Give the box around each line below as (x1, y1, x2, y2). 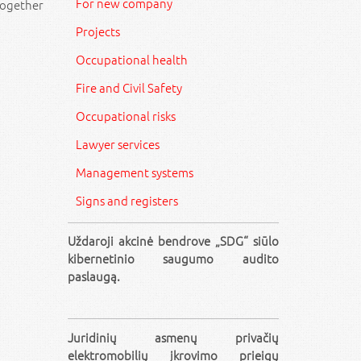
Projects (75, 23, 120, 39)
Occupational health (75, 51, 188, 68)
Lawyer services (75, 135, 160, 152)
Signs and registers (75, 192, 178, 209)
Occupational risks (75, 107, 176, 124)
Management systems (75, 164, 193, 180)
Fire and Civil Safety (75, 79, 182, 96)
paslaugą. (67, 268, 120, 285)
